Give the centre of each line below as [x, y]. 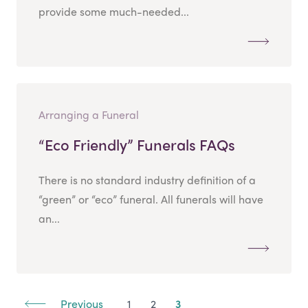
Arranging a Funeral [89, 114]
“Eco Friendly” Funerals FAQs [137, 144]
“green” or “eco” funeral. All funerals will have [151, 199]
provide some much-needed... [114, 11]
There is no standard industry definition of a [147, 179]
